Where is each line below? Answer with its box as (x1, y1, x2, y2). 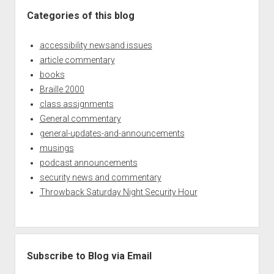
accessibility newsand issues (39, 40, 152, 50)
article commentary (39, 54, 115, 65)
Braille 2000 (39, 84, 84, 94)
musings (39, 143, 74, 153)
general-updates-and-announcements (39, 128, 185, 138)
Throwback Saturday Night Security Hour (39, 187, 198, 197)
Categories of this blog (26, 9, 135, 21)
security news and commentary (39, 172, 161, 182)
